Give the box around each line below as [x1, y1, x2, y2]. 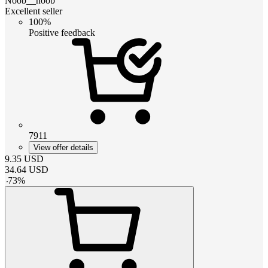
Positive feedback [29, 27, 95, 38]
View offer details [33, 142, 93, 152]
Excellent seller [5, 5, 62, 16]
